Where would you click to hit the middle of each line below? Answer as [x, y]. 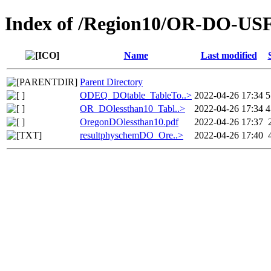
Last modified [229, 55]
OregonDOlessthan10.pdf [129, 122]
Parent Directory [111, 82]
